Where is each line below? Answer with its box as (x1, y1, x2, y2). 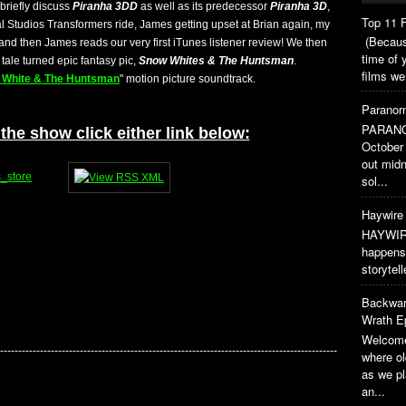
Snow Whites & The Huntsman (139, 54, 294, 67)
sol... (362, 171, 388, 189)
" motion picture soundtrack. (120, 72, 256, 85)
